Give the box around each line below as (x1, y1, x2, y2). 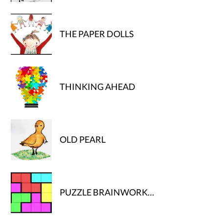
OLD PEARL (60, 134, 106, 145)
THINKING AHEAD (60, 81, 136, 92)
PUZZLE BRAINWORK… (60, 187, 154, 198)
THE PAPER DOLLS (60, 28, 134, 40)
